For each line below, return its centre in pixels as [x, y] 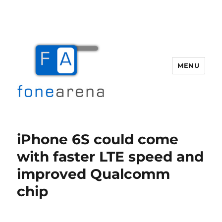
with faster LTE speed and [111, 157]
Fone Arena [52, 124]
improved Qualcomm [94, 174]
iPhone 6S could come [98, 139]
